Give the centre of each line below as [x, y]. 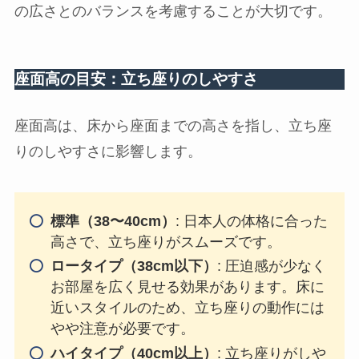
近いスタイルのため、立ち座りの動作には [187, 308]
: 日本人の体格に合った [251, 221]
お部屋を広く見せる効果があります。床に [187, 287]
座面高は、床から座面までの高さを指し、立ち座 [173, 125]
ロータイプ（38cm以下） [133, 266]
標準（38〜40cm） [113, 221]
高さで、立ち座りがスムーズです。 [165, 242]
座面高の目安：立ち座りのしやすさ [136, 79]
